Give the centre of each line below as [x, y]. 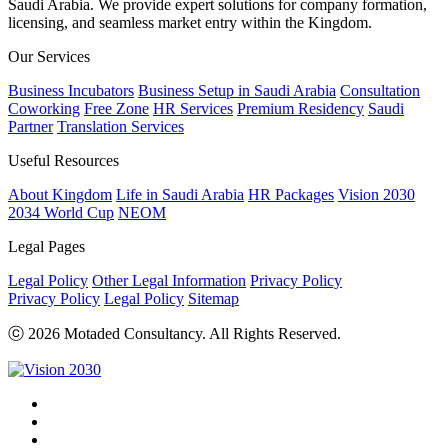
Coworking [44, 108]
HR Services [193, 108]
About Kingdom [60, 194]
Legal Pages [46, 246]
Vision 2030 [376, 194]
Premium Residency [300, 108]
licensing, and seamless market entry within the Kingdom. [190, 22]
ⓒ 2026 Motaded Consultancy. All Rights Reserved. [174, 333]
